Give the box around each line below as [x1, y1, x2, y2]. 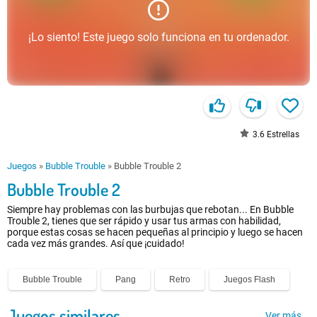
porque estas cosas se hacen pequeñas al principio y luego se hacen [7, 226, 303, 238]
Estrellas [265, 129, 299, 140]
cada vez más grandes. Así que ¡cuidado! [7, 238, 185, 250]
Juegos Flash [224, 275, 275, 285]
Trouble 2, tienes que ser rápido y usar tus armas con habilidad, [7, 215, 281, 227]
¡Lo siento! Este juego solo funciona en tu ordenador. [28, 30, 289, 44]
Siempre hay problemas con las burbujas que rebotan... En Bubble [7, 204, 294, 216]
